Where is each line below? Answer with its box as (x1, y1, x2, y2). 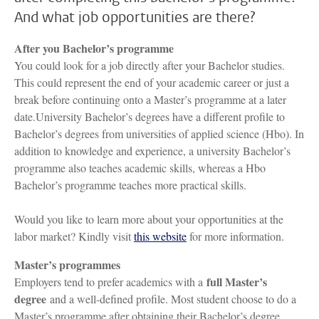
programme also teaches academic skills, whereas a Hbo (14, 160, 266, 176)
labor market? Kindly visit (14, 229, 134, 244)
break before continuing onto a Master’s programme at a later (14, 92, 286, 108)
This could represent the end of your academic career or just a (14, 75, 289, 90)
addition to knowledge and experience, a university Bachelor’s (14, 143, 291, 159)
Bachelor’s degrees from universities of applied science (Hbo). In (14, 126, 304, 142)
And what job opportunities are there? (14, 11, 256, 27)
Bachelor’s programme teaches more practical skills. (14, 177, 250, 193)
